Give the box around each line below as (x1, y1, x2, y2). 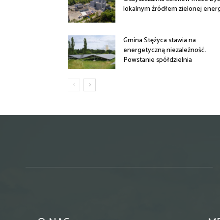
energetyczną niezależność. (123, 45, 207, 56)
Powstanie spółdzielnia (123, 55, 194, 66)
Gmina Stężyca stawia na (123, 35, 196, 47)
